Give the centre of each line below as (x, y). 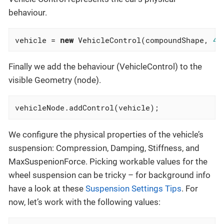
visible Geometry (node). (55, 80)
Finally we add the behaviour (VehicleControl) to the (105, 67)
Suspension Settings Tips (133, 188)
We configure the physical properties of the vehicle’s (106, 134)
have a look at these (47, 188)
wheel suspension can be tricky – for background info (109, 175)
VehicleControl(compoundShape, (143, 40)
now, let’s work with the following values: (84, 202)
